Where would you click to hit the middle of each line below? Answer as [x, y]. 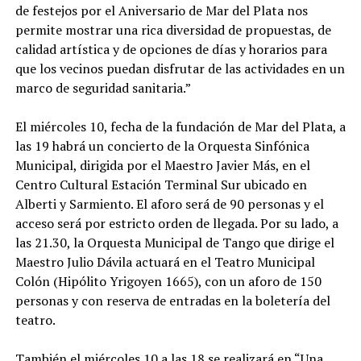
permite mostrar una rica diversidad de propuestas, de [173, 30]
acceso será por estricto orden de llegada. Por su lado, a [176, 224]
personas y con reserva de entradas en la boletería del [172, 301]
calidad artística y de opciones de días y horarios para [171, 50]
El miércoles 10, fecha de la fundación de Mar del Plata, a [180, 127]
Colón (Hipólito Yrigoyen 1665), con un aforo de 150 [168, 282]
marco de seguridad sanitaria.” [103, 88]
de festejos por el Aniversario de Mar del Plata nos [161, 11]
